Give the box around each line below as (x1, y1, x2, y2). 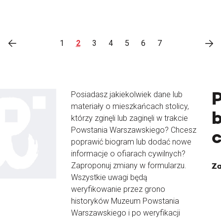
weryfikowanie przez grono (71, 184, 165, 194)
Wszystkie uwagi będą (71, 173, 147, 182)
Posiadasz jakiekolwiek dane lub (71, 90, 183, 99)
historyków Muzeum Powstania (71, 196, 179, 206)
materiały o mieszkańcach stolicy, (71, 102, 189, 111)
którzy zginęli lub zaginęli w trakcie (71, 113, 188, 123)
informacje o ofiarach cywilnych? (71, 149, 185, 158)
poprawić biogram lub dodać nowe (71, 137, 191, 147)
